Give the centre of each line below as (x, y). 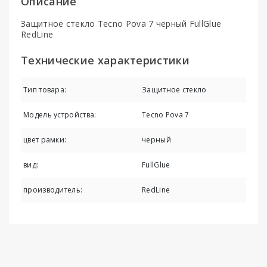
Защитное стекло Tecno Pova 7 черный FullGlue (121, 23)
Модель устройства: (60, 114)
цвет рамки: (45, 139)
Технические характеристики (105, 60)
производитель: (53, 190)
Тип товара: (45, 89)
